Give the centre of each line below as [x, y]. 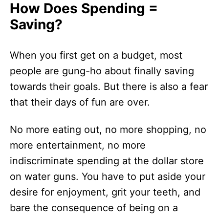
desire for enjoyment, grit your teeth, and [105, 192]
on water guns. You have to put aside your [108, 176]
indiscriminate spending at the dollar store [107, 161]
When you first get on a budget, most [96, 55]
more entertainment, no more [78, 145]
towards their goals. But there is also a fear [109, 87]
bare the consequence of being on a [94, 208]
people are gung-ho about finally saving [102, 71]
